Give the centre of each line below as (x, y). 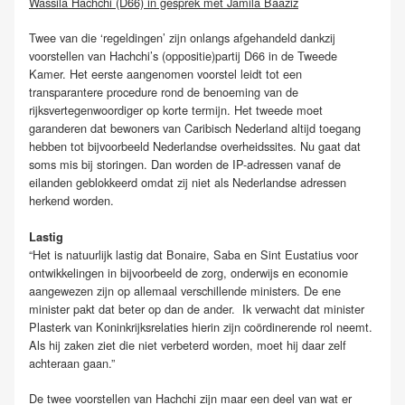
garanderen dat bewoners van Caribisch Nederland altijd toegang (195, 128)
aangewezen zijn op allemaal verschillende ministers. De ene (185, 290)
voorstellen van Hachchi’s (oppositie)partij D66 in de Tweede (183, 56)
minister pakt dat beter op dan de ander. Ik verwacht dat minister (197, 308)
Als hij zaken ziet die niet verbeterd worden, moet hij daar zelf (188, 344)
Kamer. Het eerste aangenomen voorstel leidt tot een (165, 74)
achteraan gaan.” (72, 363)
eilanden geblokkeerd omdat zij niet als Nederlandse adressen (188, 183)
